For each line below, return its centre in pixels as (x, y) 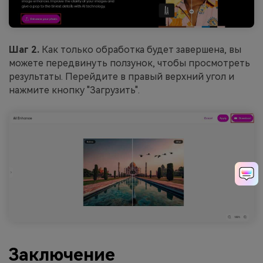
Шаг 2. (25, 49)
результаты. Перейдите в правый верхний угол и (122, 76)
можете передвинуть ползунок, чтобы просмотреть (129, 63)
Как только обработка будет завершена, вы (141, 49)
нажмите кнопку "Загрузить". (74, 90)
